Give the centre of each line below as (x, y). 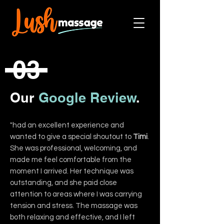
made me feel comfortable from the (71, 160)
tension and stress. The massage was (74, 206)
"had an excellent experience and (67, 125)
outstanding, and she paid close (63, 183)
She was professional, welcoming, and (73, 148)
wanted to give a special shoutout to (71, 137)
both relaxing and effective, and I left (72, 217)
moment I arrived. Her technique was (72, 171)
